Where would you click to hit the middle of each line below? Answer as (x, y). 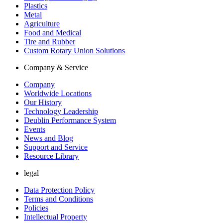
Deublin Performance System (70, 120)
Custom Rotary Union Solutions (74, 51)
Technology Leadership (61, 111)
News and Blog (49, 138)
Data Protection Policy (59, 190)
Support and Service (56, 147)
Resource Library (51, 156)
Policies (36, 208)
